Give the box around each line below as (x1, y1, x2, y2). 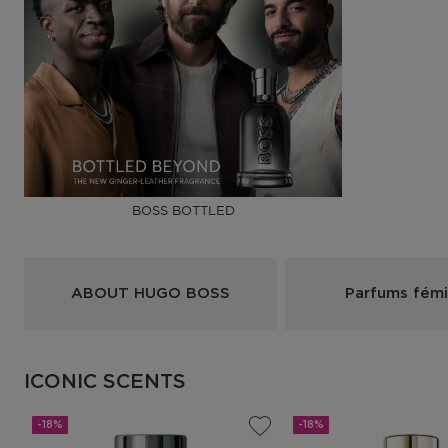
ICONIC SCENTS (24, 372, 186, 392)
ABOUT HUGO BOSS (70, 286, 230, 301)
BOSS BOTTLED (131, 203, 235, 217)
